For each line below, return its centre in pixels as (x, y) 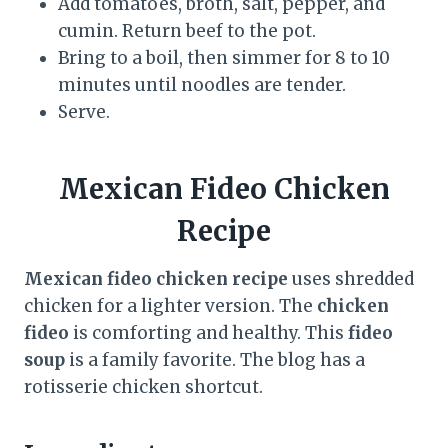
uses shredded (351, 278)
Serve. (84, 111)
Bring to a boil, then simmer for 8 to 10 (224, 57)
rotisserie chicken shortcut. (143, 386)
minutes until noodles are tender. (202, 84)
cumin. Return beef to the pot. (187, 30)
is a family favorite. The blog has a (215, 359)
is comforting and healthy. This (208, 332)
